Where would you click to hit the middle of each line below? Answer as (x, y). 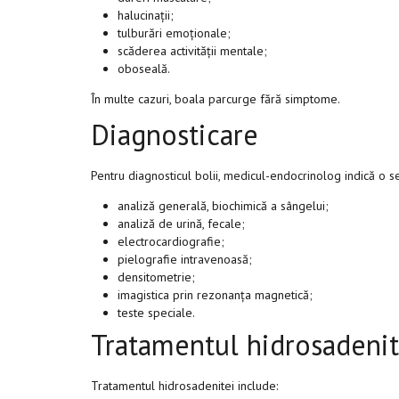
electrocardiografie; (171, 241)
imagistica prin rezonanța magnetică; (215, 295)
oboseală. (144, 69)
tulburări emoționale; (174, 33)
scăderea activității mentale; (192, 51)
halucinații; (146, 15)
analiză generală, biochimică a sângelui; (223, 206)
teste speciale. (156, 313)
